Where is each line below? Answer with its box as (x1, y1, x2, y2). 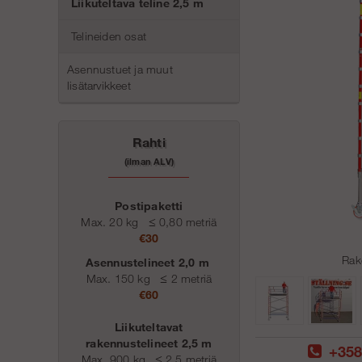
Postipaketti (115, 199, 183, 213)
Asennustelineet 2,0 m (85, 255, 213, 269)
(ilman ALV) (124, 155, 174, 167)
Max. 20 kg (81, 215, 145, 229)
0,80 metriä (155, 215, 217, 229)
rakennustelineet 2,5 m (86, 336, 213, 350)
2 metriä (167, 271, 213, 285)
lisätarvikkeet (67, 78, 131, 92)
